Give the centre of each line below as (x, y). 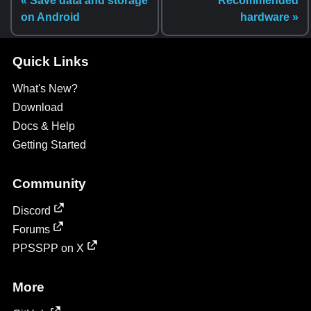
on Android (50, 17)
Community (49, 184)
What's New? (45, 89)
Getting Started (49, 145)
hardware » (269, 17)
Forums (31, 229)
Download (37, 107)
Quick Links (50, 61)
